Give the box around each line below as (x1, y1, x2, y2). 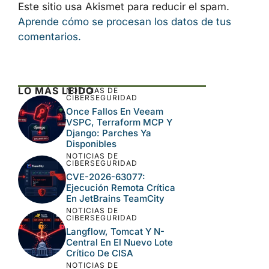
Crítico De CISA (66, 247, 133, 259)
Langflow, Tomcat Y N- (66, 225, 165, 237)
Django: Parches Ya (66, 127, 151, 139)
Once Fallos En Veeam (66, 105, 163, 117)
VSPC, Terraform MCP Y (66, 116, 172, 128)
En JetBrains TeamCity (66, 192, 165, 204)
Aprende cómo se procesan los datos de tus (18, 16, 231, 28)
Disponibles (66, 138, 116, 150)
